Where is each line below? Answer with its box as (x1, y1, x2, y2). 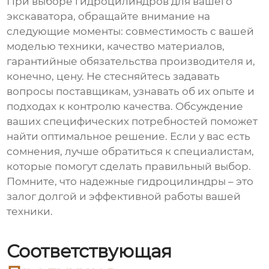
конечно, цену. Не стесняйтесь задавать (7, 70, 220, 83)
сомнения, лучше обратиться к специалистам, (7, 145, 255, 158)
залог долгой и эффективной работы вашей (7, 190, 241, 203)
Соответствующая (7, 240, 172, 263)
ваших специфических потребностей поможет (7, 115, 258, 128)
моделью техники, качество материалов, (7, 40, 225, 53)
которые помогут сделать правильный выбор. (7, 160, 252, 173)
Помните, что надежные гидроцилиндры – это (7, 175, 254, 188)
